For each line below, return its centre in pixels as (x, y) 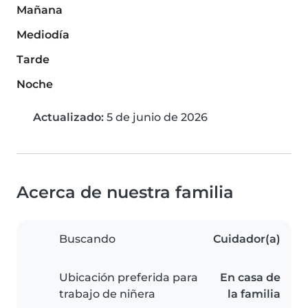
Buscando (87, 239)
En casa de (250, 278)
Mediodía (43, 35)
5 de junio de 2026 (156, 118)
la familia (254, 294)
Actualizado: (68, 118)
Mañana (40, 10)
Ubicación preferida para (129, 278)
